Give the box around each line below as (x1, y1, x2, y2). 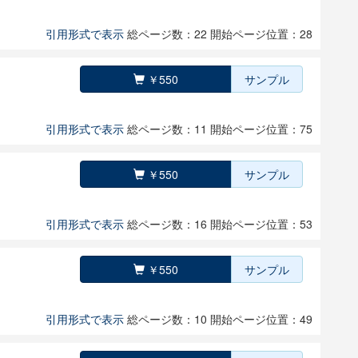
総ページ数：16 (127, 216, 210, 232)
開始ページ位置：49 (210, 311, 312, 327)
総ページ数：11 (127, 121, 210, 137)
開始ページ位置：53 (210, 216, 312, 232)
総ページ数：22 (127, 26, 210, 42)
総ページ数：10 (127, 311, 210, 327)
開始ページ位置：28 (210, 26, 312, 42)
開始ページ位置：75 (210, 121, 312, 137)
